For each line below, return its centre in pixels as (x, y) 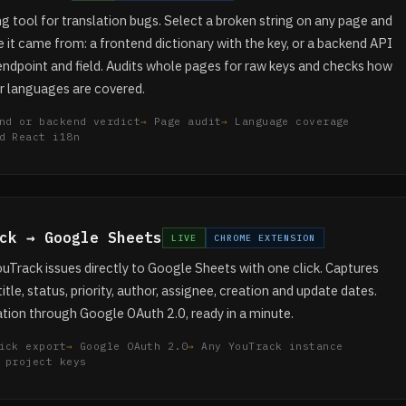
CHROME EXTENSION (265, 238)
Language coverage (292, 121)
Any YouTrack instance (272, 346)
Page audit (188, 121)
